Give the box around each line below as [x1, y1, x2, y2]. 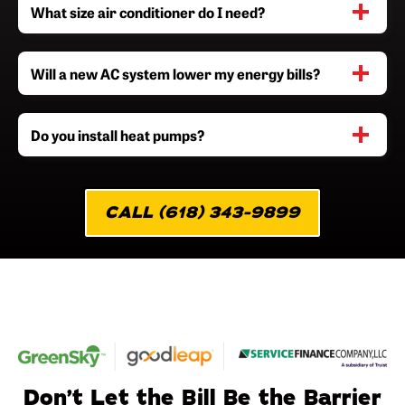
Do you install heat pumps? [31, 124, 205, 145]
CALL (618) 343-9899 [105, 202, 300, 224]
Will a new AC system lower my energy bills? [31, 62, 321, 83]
